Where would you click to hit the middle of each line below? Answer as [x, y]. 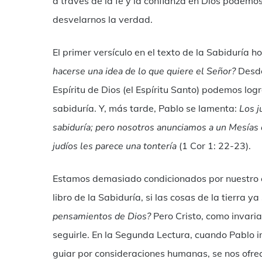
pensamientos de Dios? [102, 216]
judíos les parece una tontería [115, 146]
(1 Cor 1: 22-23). [214, 146]
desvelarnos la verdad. [103, 19]
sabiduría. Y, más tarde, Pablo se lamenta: [146, 108]
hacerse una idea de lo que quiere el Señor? [144, 71]
